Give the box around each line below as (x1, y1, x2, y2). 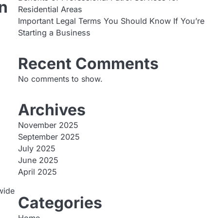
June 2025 (18, 155, 58, 165)
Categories (18, 193, 102, 212)
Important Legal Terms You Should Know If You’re (18, 16, 204, 26)
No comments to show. (18, 74, 103, 84)
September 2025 (18, 132, 80, 142)
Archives (18, 100, 86, 119)
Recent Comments (18, 54, 159, 73)
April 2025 (18, 167, 57, 177)
